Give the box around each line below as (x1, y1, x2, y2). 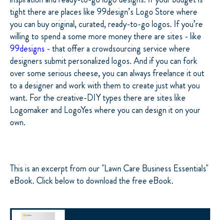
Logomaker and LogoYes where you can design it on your (10, 103, 200, 116)
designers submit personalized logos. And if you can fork (10, 54, 197, 67)
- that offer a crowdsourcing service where (45, 42, 190, 55)
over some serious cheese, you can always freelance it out (10, 66, 204, 80)
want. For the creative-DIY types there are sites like (10, 91, 186, 104)
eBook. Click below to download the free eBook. (10, 174, 173, 188)
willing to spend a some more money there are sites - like (10, 29, 201, 43)
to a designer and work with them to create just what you (10, 79, 200, 92)
